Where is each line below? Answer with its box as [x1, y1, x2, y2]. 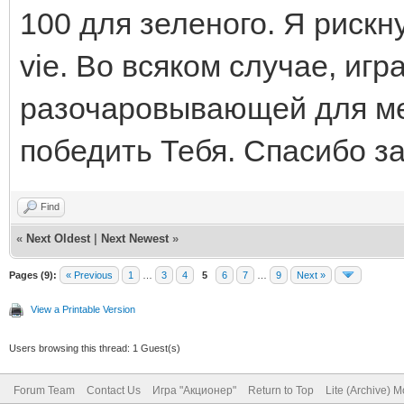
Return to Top [248, 383, 314, 397]
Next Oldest [26, 231, 90, 245]
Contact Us [87, 383, 141, 397]
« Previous [66, 269, 113, 280]
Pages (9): [9, 269, 57, 280]
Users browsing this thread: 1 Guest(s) [9, 342, 180, 353]
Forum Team [14, 383, 75, 397]
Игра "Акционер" [152, 383, 236, 397]
